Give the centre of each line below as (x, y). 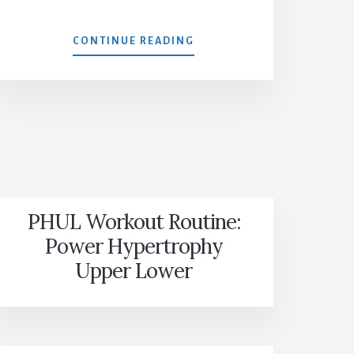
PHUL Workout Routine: (134, 222)
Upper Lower (134, 271)
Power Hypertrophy (134, 247)
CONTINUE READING (134, 41)
